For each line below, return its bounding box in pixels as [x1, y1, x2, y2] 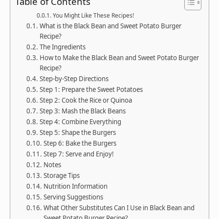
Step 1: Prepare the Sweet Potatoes [39, 85, 143, 94]
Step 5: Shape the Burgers [39, 128, 116, 137]
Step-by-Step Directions [39, 74, 109, 84]
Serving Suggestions [43, 193, 103, 202]
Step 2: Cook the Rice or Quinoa [39, 96, 132, 105]
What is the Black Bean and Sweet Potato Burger [39, 22, 181, 31]
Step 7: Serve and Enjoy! [43, 150, 114, 159]
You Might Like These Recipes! [52, 11, 134, 20]
